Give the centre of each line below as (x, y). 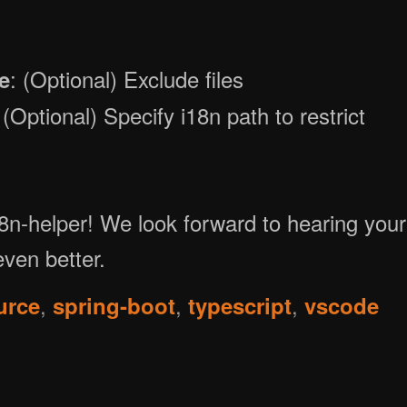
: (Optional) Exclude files (127, 78)
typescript (240, 305)
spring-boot (114, 305)
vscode (342, 305)
